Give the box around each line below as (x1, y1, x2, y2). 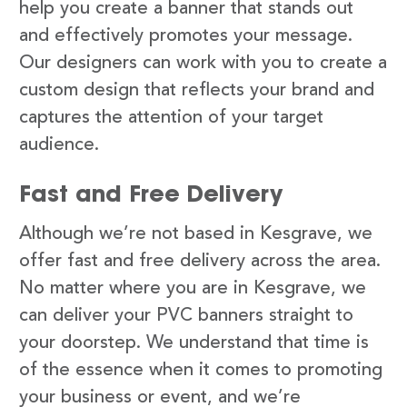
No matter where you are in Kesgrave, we (19, 279, 366, 298)
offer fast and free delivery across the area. (19, 252, 381, 271)
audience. (19, 135, 99, 154)
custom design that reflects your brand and (19, 81, 374, 100)
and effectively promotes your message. (19, 26, 352, 45)
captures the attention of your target (19, 108, 323, 127)
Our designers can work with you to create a (19, 54, 387, 73)
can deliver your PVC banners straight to (19, 306, 353, 325)
